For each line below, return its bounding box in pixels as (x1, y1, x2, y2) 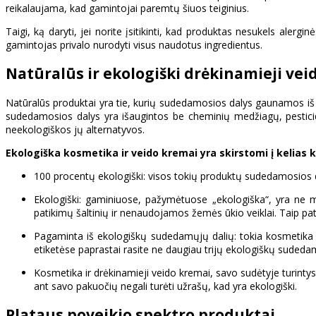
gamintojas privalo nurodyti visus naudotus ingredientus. (6, 37, 262, 51)
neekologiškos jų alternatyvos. (6, 122, 145, 136)
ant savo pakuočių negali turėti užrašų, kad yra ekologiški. (34, 279, 297, 293)
